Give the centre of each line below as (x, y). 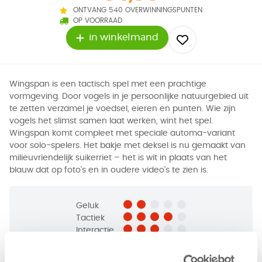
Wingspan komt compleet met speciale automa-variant (122, 133)
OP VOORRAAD (97, 20)
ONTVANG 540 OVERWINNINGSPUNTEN (138, 10)
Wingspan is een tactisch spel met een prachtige (108, 84)
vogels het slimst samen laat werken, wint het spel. (111, 121)
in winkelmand (123, 37)
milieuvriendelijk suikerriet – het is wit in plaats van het (118, 158)
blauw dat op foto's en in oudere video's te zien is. (109, 170)
